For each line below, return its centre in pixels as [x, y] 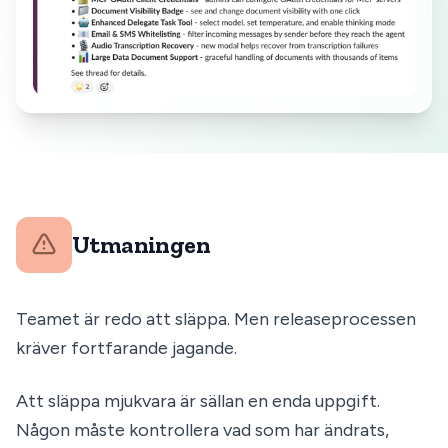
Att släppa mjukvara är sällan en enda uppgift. [198, 401]
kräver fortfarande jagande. [126, 348]
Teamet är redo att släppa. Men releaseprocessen [216, 319]
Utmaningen [141, 245]
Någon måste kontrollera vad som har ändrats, [202, 430]
